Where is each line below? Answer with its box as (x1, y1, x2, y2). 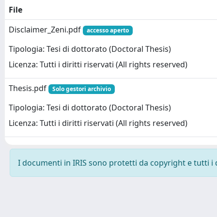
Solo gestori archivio (52, 85, 111, 93)
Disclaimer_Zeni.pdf (9, 24, 83, 35)
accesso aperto (86, 26, 129, 34)
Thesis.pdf (9, 83, 48, 93)
